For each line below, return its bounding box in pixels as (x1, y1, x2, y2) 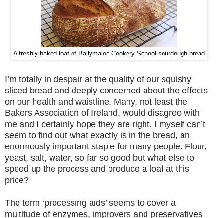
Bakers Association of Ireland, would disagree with (5, 108, 200, 118)
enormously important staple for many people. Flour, (5, 141, 207, 151)
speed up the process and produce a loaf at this (5, 163, 189, 174)
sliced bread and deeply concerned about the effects (5, 85, 208, 95)
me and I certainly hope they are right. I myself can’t (5, 119, 205, 129)
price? (5, 175, 29, 185)
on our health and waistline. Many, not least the (5, 96, 187, 107)
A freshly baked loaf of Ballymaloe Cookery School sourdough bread (13, 50, 205, 57)
